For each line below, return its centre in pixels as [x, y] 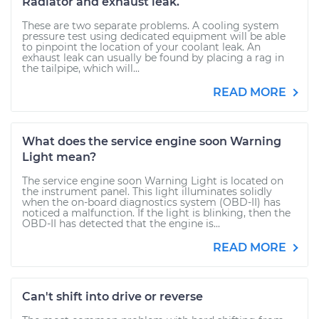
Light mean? [59, 157]
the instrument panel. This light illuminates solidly [147, 192]
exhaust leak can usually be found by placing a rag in [153, 58]
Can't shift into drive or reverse [113, 297]
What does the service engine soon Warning [152, 141]
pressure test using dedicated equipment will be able [154, 36]
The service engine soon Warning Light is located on [153, 181]
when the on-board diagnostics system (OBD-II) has [151, 202]
